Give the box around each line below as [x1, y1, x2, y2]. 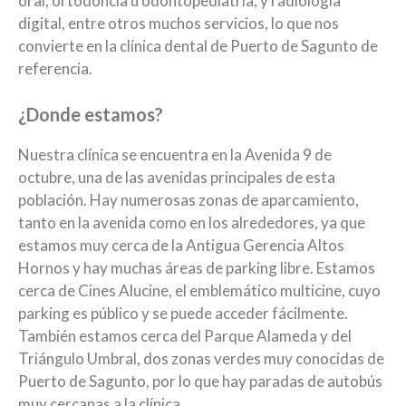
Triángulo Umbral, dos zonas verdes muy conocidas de [18, 348, 384, 368]
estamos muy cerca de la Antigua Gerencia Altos [18, 235, 344, 255]
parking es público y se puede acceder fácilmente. [18, 303, 348, 323]
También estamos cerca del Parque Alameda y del [18, 325, 352, 345]
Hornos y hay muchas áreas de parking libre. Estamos [18, 257, 375, 277]
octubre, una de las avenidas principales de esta [18, 167, 335, 187]
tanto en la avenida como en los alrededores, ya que [18, 212, 365, 232]
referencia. [18, 59, 92, 79]
